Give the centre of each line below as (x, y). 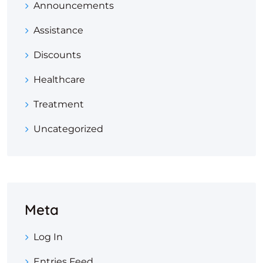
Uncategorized (68, 129)
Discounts (57, 55)
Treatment (59, 104)
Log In (48, 237)
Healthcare (59, 80)
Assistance (58, 30)
